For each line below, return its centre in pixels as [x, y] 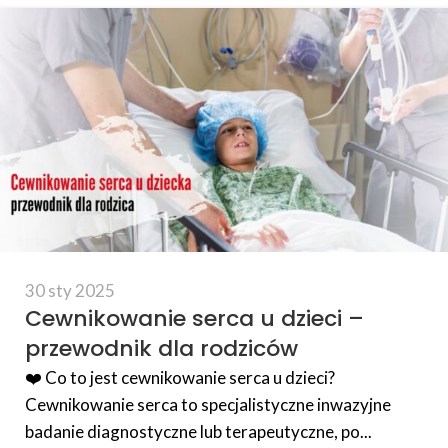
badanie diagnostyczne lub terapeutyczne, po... [198, 432]
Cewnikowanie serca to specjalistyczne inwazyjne [208, 405]
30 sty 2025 [70, 291]
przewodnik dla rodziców [161, 349]
